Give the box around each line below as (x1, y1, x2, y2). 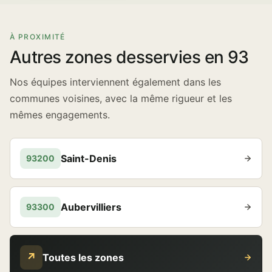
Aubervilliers (61, 200, 121, 213)
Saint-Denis (61, 152, 117, 165)
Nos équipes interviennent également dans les (10, 76, 221, 88)
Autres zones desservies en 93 (10, 47, 249, 67)
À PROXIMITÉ (10, 32, 66, 41)
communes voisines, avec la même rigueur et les (10, 92, 232, 104)
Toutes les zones (42, 251, 124, 263)
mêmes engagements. (10, 109, 110, 121)
